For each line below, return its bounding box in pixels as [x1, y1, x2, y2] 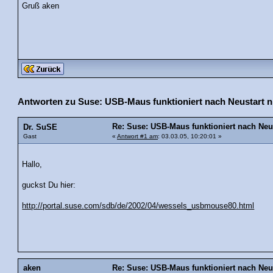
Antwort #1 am [117, 132, 158, 140]
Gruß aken [22, 1, 60, 10]
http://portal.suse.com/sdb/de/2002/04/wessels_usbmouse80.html [22, 202, 255, 211]
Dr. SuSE [23, 122, 57, 132]
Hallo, [22, 160, 43, 169]
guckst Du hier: [22, 181, 76, 190]
